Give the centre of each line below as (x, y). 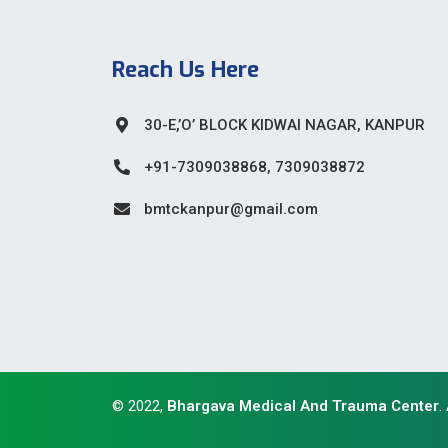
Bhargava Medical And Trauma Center (303, 406)
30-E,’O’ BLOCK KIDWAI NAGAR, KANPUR (284, 124)
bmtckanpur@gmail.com (231, 208)
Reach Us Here (185, 69)
